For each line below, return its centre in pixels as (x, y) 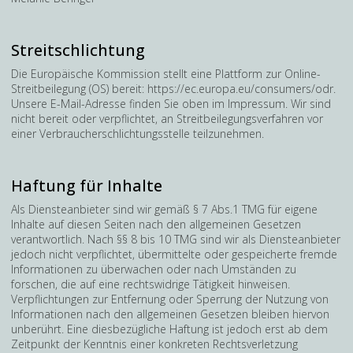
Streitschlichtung (78, 50)
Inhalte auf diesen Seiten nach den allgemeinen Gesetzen (156, 224)
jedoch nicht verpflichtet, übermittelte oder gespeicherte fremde (174, 254)
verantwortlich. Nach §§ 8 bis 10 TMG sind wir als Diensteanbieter (176, 239)
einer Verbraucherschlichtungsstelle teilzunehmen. (137, 134)
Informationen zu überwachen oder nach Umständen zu (154, 269)
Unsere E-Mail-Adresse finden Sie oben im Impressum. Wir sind (171, 104)
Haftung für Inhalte (87, 186)
